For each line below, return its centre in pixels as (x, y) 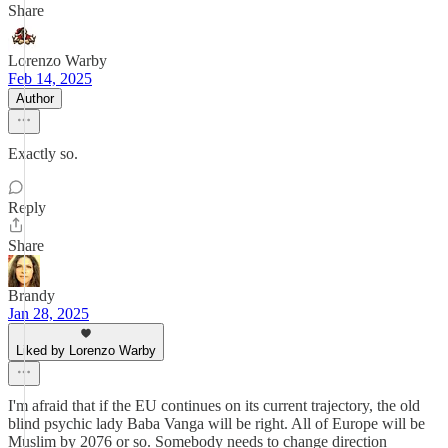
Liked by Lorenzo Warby (86, 350)
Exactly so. (43, 153)
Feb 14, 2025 (50, 78)
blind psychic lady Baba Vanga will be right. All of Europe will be (216, 423)
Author (35, 98)
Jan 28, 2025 (48, 313)
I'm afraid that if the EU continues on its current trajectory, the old (214, 405)
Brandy (31, 295)
